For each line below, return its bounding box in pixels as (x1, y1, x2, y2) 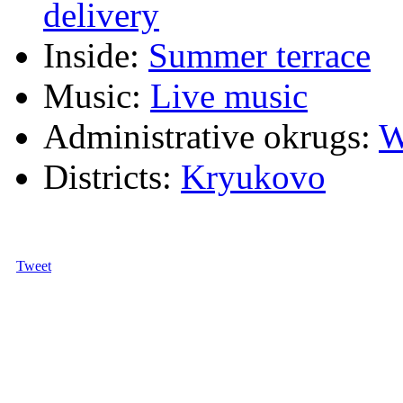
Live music (150, 76, 308, 116)
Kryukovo (181, 157, 326, 197)
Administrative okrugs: (43, 117, 371, 157)
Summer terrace (148, 36, 371, 76)
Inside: (43, 36, 139, 76)
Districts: (43, 157, 172, 197)
